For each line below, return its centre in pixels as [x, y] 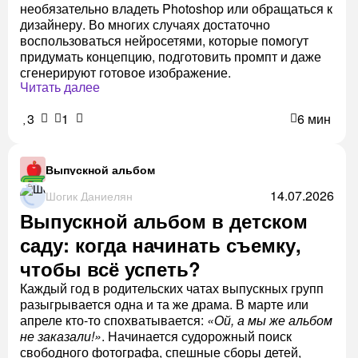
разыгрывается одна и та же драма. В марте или [164, 304]
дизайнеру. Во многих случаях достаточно [145, 25]
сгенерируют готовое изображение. [125, 73]
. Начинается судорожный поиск [197, 336]
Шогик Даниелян [89, 195]
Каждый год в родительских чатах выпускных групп [172, 288]
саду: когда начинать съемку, [161, 245]
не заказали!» [61, 336]
